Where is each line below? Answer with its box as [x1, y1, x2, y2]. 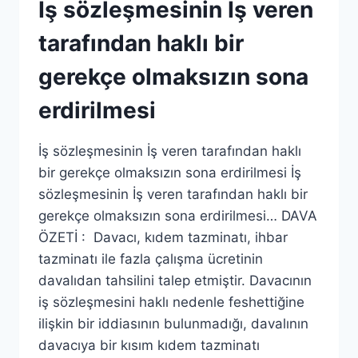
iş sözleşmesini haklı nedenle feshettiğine [38, 294, 304, 310]
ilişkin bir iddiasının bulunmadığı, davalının [38, 316, 308, 332]
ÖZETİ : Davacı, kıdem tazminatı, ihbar [38, 229, 288, 245]
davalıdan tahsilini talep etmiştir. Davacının [38, 272, 312, 288]
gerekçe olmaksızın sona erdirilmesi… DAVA [38, 208, 317, 224]
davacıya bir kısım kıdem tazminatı [38, 337, 260, 353]
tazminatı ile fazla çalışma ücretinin [38, 251, 263, 267]
